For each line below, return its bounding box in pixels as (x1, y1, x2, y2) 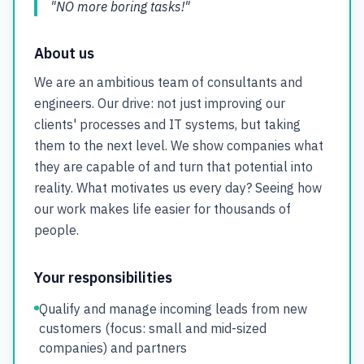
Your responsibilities (34, 268, 172, 287)
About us (34, 44, 94, 63)
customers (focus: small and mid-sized (39, 320, 266, 336)
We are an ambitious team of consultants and (34, 74, 302, 90)
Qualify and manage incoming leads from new (39, 301, 307, 317)
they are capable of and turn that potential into (34, 158, 313, 175)
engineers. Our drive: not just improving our (34, 95, 285, 111)
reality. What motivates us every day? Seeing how (34, 180, 322, 196)
